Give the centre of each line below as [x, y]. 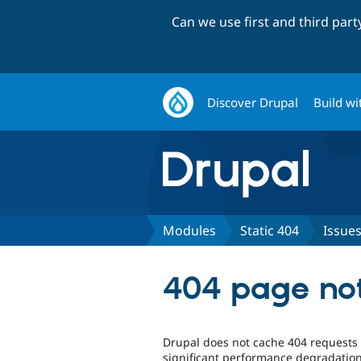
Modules [189, 230]
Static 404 [270, 230]
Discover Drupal [253, 102]
